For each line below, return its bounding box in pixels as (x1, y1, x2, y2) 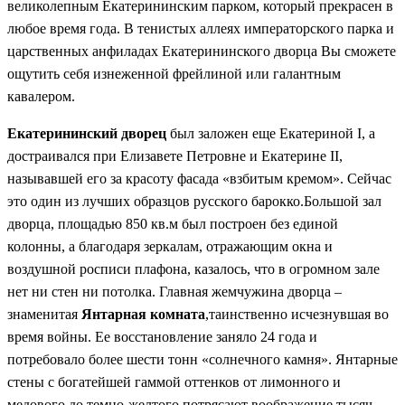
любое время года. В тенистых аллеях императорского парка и (7, 20, 394, 36)
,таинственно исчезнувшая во (205, 306, 389, 322)
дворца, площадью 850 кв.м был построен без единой (7, 215, 338, 231)
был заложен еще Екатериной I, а (166, 125, 375, 141)
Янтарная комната (81, 306, 205, 322)
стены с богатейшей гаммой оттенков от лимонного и (7, 373, 341, 390)
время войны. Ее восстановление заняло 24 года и (7, 328, 317, 344)
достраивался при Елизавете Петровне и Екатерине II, (7, 147, 343, 164)
